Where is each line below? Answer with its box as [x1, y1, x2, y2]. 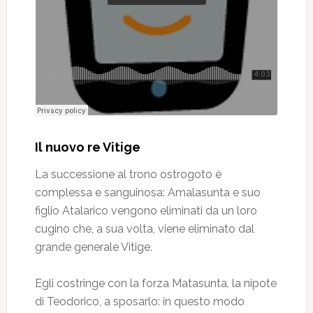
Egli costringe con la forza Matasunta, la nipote [34, 277, 277, 290]
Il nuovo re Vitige [34, 140, 140, 154]
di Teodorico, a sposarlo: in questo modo [34, 295, 245, 308]
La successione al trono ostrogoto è [34, 168, 221, 181]
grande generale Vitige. [34, 240, 152, 254]
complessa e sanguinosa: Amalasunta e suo [34, 186, 261, 199]
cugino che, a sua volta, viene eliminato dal [34, 222, 254, 235]
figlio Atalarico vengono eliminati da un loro [34, 204, 257, 217]
